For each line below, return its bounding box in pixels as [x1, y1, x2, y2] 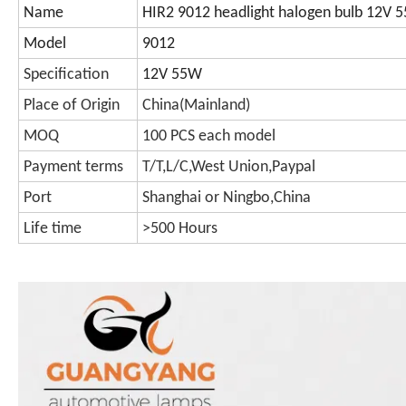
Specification [24, 65, 109, 83]
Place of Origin [24, 96, 120, 114]
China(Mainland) [142, 96, 250, 114]
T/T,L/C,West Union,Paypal [142, 158, 315, 176]
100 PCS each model [142, 127, 275, 145]
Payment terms [24, 158, 123, 176]
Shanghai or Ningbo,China [142, 188, 311, 207]
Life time [24, 219, 82, 237]
